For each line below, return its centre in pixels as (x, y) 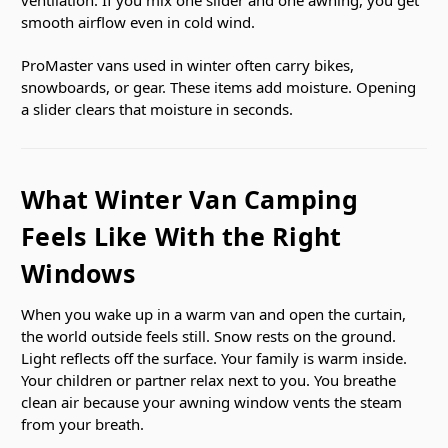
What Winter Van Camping (189, 198)
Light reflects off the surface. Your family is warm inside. (214, 357)
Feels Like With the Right (181, 235)
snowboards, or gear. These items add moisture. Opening (218, 86)
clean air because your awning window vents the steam (211, 401)
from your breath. (82, 423)
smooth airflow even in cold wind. (138, 21)
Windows (78, 272)
